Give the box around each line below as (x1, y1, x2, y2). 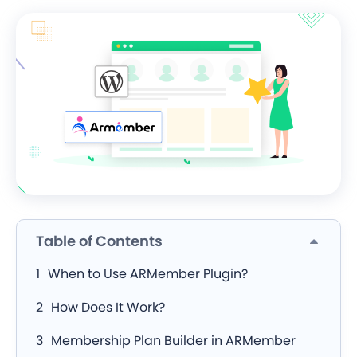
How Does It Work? (51, 298, 165, 317)
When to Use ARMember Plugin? (48, 265, 248, 284)
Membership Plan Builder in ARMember (51, 331, 296, 351)
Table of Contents (36, 231, 163, 252)
